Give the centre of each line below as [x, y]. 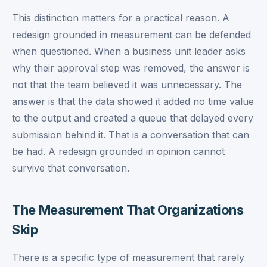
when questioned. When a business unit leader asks [129, 51]
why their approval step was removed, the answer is [131, 68]
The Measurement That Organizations [128, 210]
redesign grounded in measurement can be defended [131, 35]
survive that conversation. [71, 168]
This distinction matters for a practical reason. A [121, 18]
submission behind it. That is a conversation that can [131, 135]
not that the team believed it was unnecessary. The [127, 85]
